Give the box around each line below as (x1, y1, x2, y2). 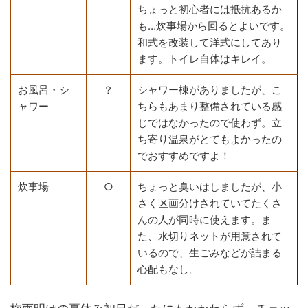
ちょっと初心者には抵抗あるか (137, 2, 282, 16)
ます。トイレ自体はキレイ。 (137, 52, 272, 65)
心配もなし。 (137, 262, 199, 276)
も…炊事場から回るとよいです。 (137, 19, 290, 32)
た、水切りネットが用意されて (137, 229, 282, 243)
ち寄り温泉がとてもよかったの (137, 132, 282, 146)
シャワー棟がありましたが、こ (137, 82, 282, 96)
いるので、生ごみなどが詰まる (137, 245, 282, 259)
